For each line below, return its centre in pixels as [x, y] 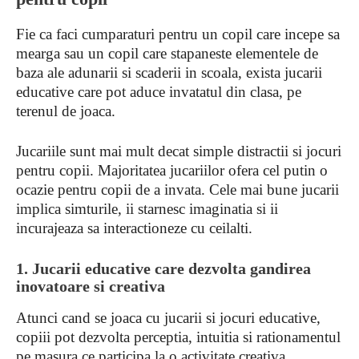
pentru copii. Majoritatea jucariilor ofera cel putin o [172, 170]
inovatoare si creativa [91, 286]
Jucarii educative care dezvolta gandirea [171, 268]
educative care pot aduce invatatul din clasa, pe [159, 92]
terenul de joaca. [66, 111]
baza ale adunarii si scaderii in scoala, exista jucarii [169, 73]
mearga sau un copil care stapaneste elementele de [167, 53]
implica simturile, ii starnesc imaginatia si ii [147, 209]
